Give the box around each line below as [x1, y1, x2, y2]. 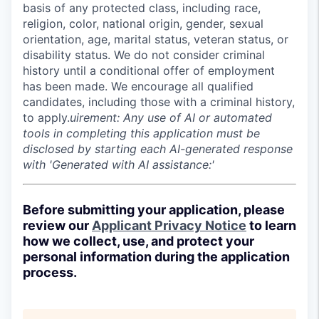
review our [23, 218, 92, 233]
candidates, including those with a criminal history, [23, 95, 295, 109]
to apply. [23, 110, 70, 125]
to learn [246, 218, 296, 233]
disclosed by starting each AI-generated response [23, 142, 293, 156]
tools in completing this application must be [23, 126, 260, 140]
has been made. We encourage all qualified [23, 79, 253, 93]
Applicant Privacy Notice [92, 218, 246, 233]
